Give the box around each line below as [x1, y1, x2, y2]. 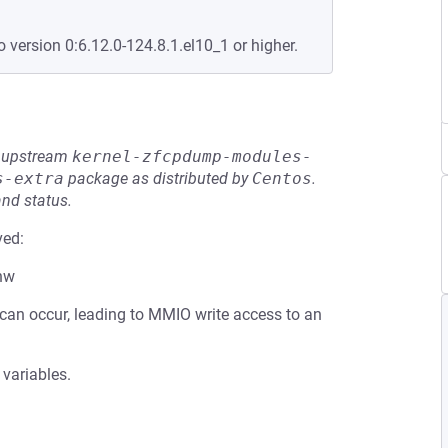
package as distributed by [64, 169, 252, 188]
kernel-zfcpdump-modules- [72, 147, 312, 166]
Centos [252, 169, 312, 188]
